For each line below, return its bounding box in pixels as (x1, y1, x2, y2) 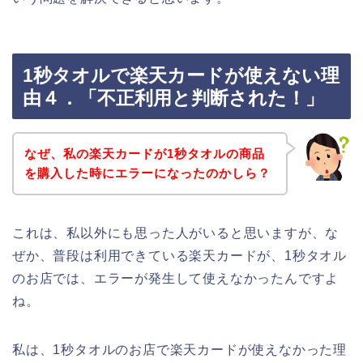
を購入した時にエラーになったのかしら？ (23, 165, 271, 180)
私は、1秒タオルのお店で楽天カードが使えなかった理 (12, 342, 347, 357)
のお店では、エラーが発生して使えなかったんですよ (12, 271, 340, 285)
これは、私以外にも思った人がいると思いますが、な (12, 225, 340, 240)
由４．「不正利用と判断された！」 (23, 88, 324, 109)
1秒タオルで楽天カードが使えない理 (23, 65, 340, 87)
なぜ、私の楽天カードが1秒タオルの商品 (23, 146, 265, 160)
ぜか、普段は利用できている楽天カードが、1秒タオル (12, 248, 347, 263)
